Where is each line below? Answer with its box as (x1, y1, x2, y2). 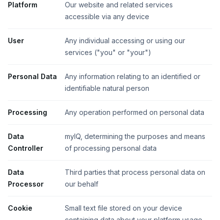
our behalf (65, 180, 98, 188)
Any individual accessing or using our (65, 36, 185, 45)
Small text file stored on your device (65, 204, 182, 212)
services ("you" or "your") (65, 48, 151, 56)
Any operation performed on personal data (65, 108, 204, 116)
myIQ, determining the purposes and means (65, 132, 205, 140)
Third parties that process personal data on (65, 168, 205, 176)
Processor (8, 180, 44, 188)
